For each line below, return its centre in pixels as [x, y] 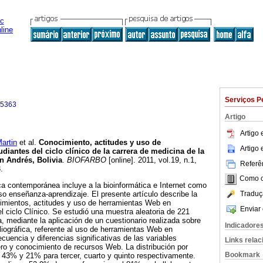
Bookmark [242, 255]
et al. [28, 143]
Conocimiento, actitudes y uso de [100, 143]
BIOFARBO [85, 160]
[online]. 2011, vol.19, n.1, [151, 160]
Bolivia [50, 160]
